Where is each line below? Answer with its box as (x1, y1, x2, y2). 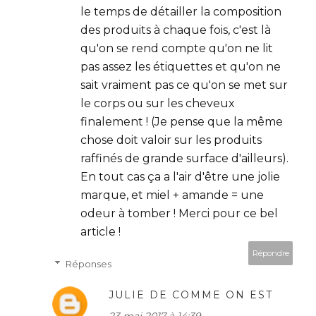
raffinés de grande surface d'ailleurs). (80, 151, 288, 165)
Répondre (252, 248, 289, 258)
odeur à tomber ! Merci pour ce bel (80, 206, 278, 220)
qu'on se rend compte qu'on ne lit (80, 41, 273, 55)
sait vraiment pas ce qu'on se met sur (80, 78, 288, 92)
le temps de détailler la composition (80, 4, 281, 18)
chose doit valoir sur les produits (80, 133, 262, 147)
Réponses (65, 257, 111, 269)
